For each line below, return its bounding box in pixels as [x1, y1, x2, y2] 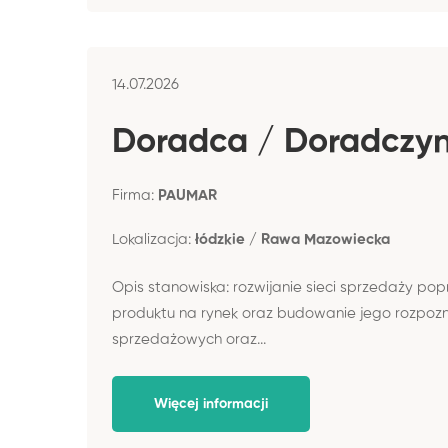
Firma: [112, 187, 158, 203]
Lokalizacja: [112, 231, 195, 247]
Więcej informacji [154, 396, 268, 411]
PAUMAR [158, 187, 217, 203]
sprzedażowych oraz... [112, 332, 266, 347]
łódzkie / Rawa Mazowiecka [195, 231, 390, 247]
